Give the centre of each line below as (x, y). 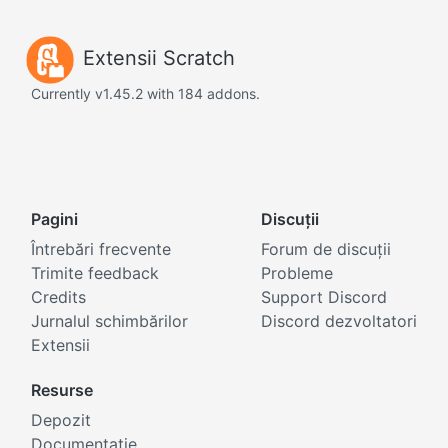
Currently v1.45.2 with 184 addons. (145, 94)
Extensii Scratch (158, 57)
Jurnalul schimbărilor (109, 321)
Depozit (61, 420)
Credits (58, 297)
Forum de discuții (326, 249)
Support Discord (324, 297)
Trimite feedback (95, 273)
